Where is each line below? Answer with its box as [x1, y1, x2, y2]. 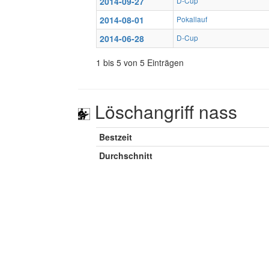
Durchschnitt [99, 150, 153, 162]
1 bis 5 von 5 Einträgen [96, 56, 184, 68]
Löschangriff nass [90, 98, 237, 124]
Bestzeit [99, 131, 132, 143]
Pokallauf [177, 14, 207, 24]
